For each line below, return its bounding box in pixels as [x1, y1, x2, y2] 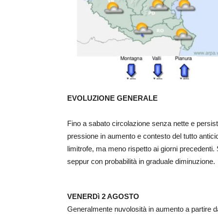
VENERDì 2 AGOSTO [67, 192, 139, 201]
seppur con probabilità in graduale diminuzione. [67, 157, 215, 166]
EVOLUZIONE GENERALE [67, 94, 158, 103]
